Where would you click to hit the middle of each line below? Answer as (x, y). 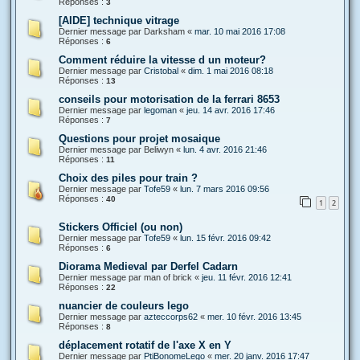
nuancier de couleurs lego (124, 305)
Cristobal (161, 70)
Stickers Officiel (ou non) (121, 227)
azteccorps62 (171, 316)
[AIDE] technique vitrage (119, 20)
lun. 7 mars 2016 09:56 (225, 188)
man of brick (168, 277)
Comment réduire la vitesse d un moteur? (162, 59)
